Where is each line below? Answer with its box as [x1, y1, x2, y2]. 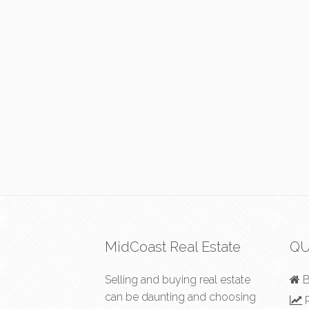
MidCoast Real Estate [105, 239, 241, 255]
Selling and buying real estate [105, 273, 250, 286]
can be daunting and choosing [105, 290, 256, 303]
